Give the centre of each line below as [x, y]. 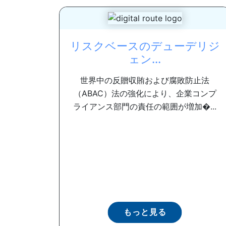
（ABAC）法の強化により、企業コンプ [145, 94]
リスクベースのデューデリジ [145, 46]
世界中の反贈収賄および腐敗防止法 [145, 80]
